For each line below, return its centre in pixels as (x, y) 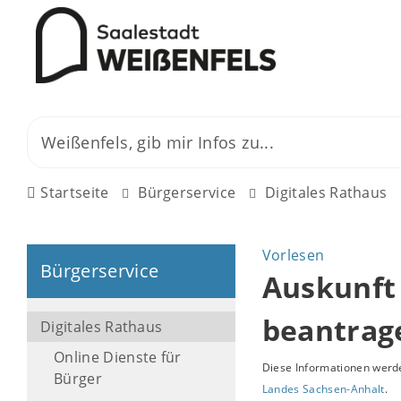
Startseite (75, 192)
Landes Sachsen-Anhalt (323, 389)
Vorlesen (293, 255)
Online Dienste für (118, 357)
